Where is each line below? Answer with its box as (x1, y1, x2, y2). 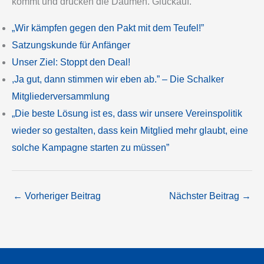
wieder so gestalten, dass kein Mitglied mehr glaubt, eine (12, 126, 248, 136)
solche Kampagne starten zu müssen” (12, 143, 169, 153)
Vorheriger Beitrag (22, 191, 101, 202)
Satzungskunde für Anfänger (12, 40, 130, 51)
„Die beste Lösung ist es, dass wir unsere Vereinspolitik (12, 108, 242, 119)
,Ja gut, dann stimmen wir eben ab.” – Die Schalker (12, 74, 224, 85)
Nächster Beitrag (169, 191, 242, 202)
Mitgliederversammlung (12, 91, 110, 102)
